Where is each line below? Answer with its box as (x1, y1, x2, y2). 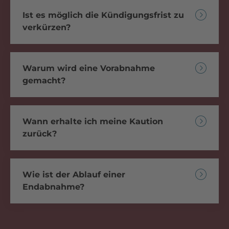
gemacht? (22, 75, 65, 85)
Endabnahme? (22, 181, 84, 192)
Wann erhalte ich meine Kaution (22, 116, 163, 126)
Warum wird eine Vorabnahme (22, 63, 155, 73)
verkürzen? (22, 22, 71, 32)
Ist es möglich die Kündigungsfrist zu (22, 10, 184, 20)
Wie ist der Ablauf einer (22, 169, 125, 179)
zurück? (22, 128, 57, 139)
